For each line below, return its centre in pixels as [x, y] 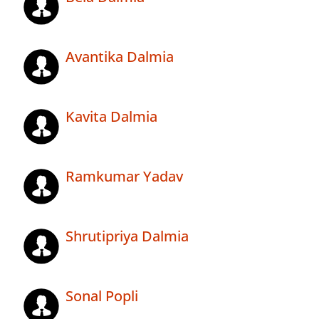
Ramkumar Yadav [124, 177]
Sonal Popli [102, 296]
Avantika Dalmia [120, 57]
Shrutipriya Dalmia [127, 236]
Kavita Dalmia [111, 117]
